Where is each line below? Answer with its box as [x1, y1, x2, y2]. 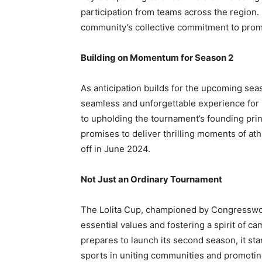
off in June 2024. [81, 143, 150, 155]
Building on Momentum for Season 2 [81, 52, 233, 64]
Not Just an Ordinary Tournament [81, 174, 222, 185]
